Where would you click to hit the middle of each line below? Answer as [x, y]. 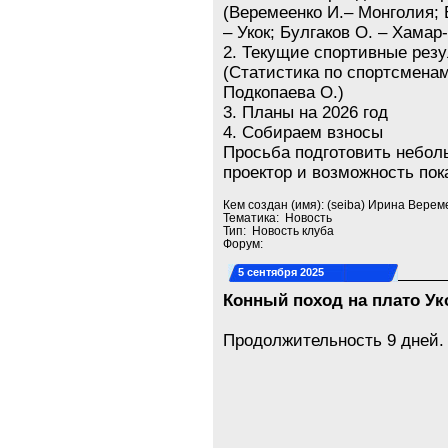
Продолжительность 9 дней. [334, 340]
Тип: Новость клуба [279, 230]
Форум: [245, 243]
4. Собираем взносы [303, 132]
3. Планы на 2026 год [306, 112]
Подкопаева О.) [284, 92]
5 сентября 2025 [281, 272]
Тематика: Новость [278, 217]
